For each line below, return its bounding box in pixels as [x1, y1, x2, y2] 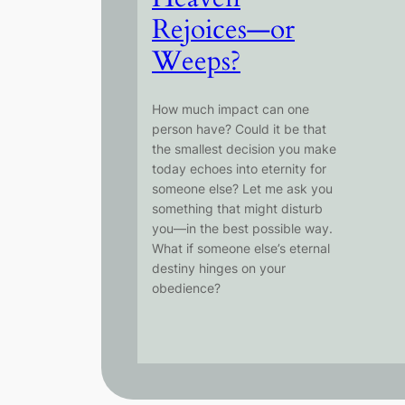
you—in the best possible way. [152, 221, 333, 237]
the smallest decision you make [152, 141, 336, 157]
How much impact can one [152, 101, 309, 118]
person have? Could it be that [152, 121, 326, 137]
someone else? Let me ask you [152, 181, 333, 197]
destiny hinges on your [152, 260, 286, 277]
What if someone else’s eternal [152, 240, 330, 257]
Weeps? [152, 42, 240, 80]
